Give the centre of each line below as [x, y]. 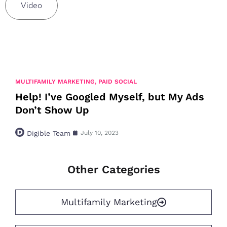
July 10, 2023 [100, 133]
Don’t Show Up [52, 110]
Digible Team [49, 133]
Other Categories [113, 169]
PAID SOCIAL [118, 82]
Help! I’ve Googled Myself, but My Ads [110, 97]
